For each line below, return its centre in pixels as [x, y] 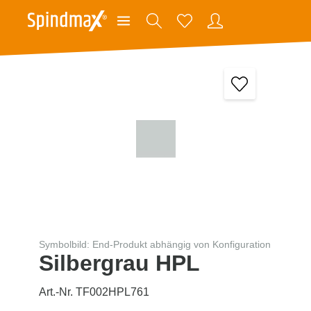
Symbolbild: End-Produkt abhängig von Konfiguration [155, 244]
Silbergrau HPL [119, 263]
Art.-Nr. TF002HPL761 [94, 292]
